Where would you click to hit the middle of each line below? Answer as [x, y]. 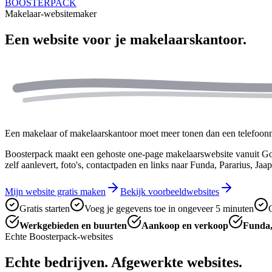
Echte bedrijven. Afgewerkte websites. [124, 262]
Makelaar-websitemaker [51, 14]
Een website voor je [67, 39]
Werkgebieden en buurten [73, 226]
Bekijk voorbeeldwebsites [170, 192]
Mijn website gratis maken [55, 192]
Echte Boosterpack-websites [59, 237]
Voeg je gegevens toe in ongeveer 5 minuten [169, 209]
